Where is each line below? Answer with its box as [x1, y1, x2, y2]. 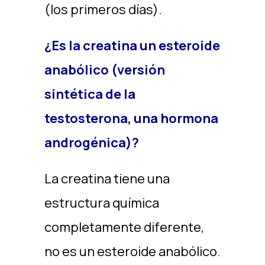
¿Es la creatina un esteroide [44, 37, 220, 54]
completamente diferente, [44, 218, 204, 236]
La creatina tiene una [44, 170, 170, 188]
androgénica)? [44, 134, 139, 151]
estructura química [44, 194, 159, 212]
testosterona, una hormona [44, 109, 218, 127]
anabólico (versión [44, 61, 165, 79]
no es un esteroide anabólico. [44, 243, 221, 260]
